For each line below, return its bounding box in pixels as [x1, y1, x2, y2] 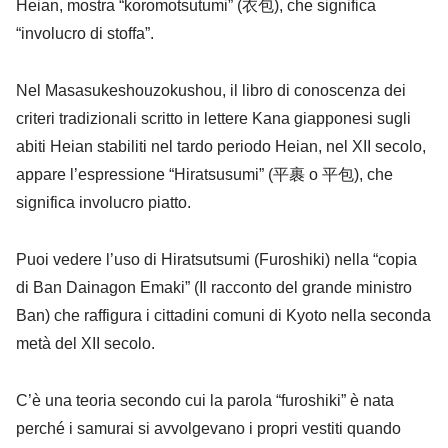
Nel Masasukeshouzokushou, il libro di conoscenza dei [16, 81, 406, 99]
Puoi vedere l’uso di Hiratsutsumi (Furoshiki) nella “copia [16, 250, 417, 268]
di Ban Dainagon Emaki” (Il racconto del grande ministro [16, 278, 412, 296]
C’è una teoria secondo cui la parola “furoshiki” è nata [16, 391, 394, 409]
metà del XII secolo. [16, 334, 155, 352]
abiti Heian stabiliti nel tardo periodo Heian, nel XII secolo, [16, 137, 426, 155]
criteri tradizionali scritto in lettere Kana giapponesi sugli [16, 109, 411, 127]
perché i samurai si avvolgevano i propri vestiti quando [16, 419, 401, 437]
